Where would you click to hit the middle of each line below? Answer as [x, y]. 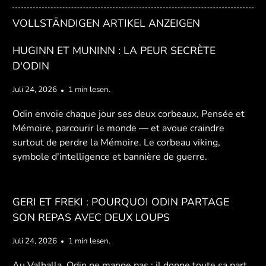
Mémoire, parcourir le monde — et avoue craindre [119, 129]
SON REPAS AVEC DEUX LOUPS [91, 218]
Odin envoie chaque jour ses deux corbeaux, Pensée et [129, 114]
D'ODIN [31, 66]
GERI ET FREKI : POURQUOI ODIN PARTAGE [121, 202]
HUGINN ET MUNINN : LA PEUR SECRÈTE [114, 51]
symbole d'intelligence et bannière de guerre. [110, 157]
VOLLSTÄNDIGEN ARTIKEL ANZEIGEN [107, 23]
